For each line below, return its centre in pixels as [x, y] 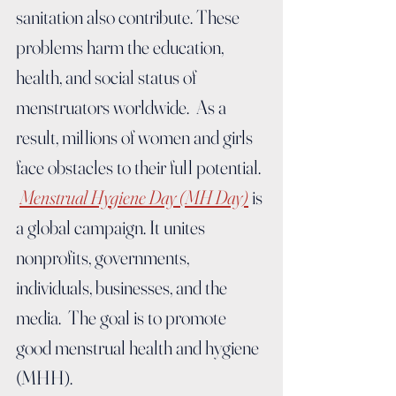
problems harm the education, [122, 47]
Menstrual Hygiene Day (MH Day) [134, 198]
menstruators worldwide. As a [123, 107]
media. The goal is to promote [123, 318]
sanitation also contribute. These [129, 17]
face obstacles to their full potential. [140, 168]
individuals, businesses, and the [123, 288]
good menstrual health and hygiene [139, 348]
